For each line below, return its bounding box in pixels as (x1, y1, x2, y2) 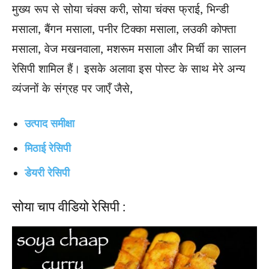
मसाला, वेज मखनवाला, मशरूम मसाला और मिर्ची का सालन (12, 42, 246, 56)
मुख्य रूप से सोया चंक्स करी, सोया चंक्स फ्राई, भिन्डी (12, 2, 229, 17)
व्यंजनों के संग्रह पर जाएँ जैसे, (12, 82, 133, 96)
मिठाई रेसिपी (25, 142, 71, 155)
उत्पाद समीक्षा (25, 117, 74, 130)
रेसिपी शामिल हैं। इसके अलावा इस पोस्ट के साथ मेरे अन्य (12, 62, 246, 76)
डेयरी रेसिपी (25, 166, 70, 180)
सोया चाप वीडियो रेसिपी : (12, 199, 125, 215)
